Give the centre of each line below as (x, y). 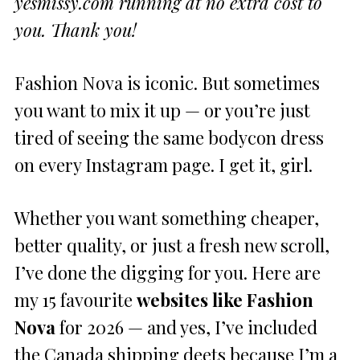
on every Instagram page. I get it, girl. (164, 164)
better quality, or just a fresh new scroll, (172, 245)
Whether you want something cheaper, (167, 217)
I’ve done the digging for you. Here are (168, 272)
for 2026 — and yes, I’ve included (186, 327)
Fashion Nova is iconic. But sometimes (167, 82)
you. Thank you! (76, 29)
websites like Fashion (225, 299)
